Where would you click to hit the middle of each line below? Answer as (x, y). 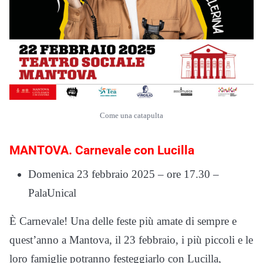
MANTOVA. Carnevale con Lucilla (102, 151)
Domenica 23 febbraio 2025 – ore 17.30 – (124, 174)
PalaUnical (52, 193)
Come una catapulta (131, 116)
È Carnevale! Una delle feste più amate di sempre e (123, 221)
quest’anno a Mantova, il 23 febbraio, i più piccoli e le (131, 240)
